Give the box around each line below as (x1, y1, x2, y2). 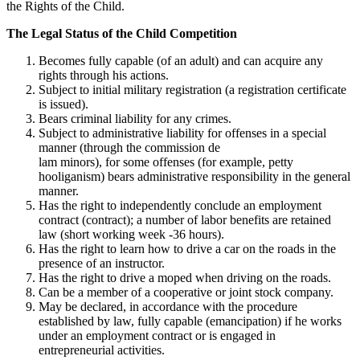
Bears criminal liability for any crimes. (39, 112, 231, 126)
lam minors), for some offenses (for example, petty (39, 155, 293, 170)
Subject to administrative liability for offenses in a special (39, 126, 326, 141)
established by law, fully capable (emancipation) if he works (39, 314, 342, 329)
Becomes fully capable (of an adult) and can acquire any (39, 54, 323, 68)
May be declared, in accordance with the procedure (39, 300, 297, 314)
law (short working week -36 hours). (39, 227, 224, 242)
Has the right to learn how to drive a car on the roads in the (39, 242, 336, 256)
